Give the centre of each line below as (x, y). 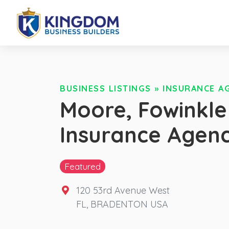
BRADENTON (119, 204)
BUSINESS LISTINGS (106, 89)
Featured (82, 166)
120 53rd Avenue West (123, 190)
